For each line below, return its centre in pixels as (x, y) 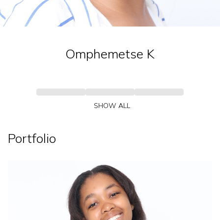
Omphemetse (104, 54)
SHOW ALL (112, 105)
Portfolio (32, 138)
